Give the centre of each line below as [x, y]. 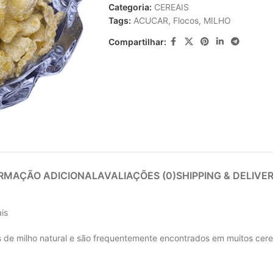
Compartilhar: [137, 41]
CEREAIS [171, 7]
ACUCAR [151, 20]
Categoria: [130, 7]
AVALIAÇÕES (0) [137, 175]
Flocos [186, 20]
